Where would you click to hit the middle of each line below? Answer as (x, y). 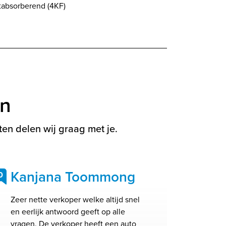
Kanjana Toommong (73, 177)
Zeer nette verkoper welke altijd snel (75, 200)
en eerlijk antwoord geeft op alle (68, 212)
